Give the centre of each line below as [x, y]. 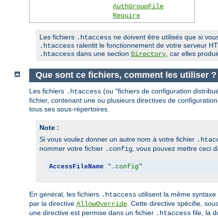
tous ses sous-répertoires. [69, 109]
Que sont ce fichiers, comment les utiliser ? [126, 75]
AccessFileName [76, 166]
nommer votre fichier [72, 149]
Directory [148, 54]
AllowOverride [102, 204]
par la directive [53, 204]
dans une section [103, 53]
